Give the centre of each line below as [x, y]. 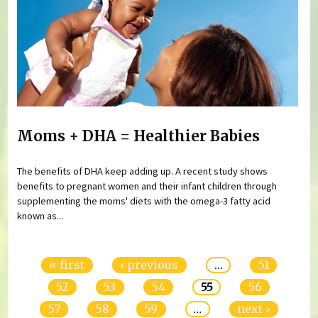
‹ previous [149, 265]
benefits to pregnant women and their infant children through [147, 186]
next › [254, 309]
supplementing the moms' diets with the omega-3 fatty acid [144, 201]
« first [67, 265]
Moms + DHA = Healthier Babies [139, 136]
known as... [40, 216]
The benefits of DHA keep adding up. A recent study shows [143, 171]
